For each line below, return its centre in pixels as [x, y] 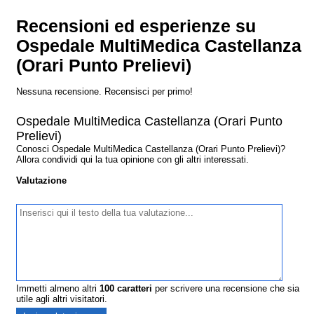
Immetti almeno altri [58, 289]
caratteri [134, 289]
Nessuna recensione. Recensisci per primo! [105, 92]
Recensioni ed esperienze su [136, 27]
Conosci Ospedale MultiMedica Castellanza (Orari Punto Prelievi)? [151, 149]
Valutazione [42, 181]
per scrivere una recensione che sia [226, 289]
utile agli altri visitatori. [62, 299]
